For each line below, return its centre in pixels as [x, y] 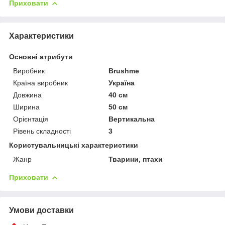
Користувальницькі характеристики [74, 145]
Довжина [27, 95]
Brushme [124, 71]
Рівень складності [42, 131]
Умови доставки [41, 210]
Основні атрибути [41, 57]
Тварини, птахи [136, 159]
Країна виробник [40, 83]
